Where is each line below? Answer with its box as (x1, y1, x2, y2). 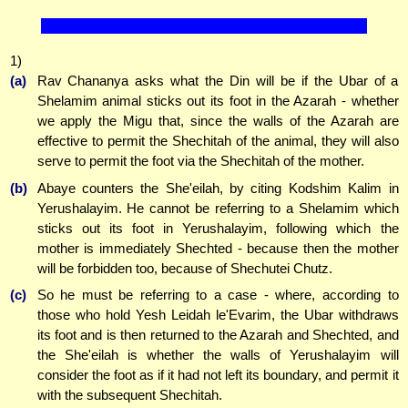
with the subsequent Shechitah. (36, 387, 222, 403)
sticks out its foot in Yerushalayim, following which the (36, 219, 399, 236)
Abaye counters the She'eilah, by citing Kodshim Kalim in (36, 179, 399, 196)
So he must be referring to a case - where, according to (36, 287, 399, 303)
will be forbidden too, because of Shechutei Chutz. (36, 260, 332, 276)
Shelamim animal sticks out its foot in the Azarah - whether (36, 93, 399, 109)
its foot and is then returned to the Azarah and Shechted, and (36, 327, 399, 343)
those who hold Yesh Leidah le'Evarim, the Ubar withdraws (36, 307, 399, 323)
